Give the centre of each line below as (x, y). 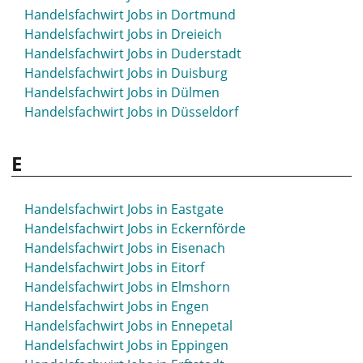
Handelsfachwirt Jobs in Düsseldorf (131, 112)
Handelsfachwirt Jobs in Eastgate (124, 209)
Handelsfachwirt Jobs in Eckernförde (135, 228)
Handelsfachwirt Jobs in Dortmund (130, 15)
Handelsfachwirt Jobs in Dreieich (123, 34)
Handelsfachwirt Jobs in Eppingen (126, 345)
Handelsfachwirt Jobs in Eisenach (125, 248)
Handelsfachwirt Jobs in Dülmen (122, 92)
